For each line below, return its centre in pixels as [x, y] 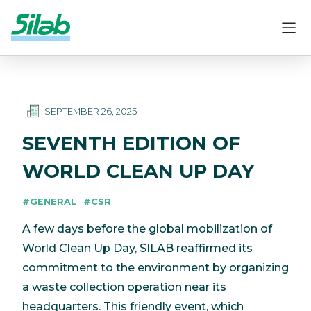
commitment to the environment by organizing [155, 267]
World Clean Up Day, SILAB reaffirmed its [137, 248]
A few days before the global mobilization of [147, 228]
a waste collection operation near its [124, 287]
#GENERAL [49, 201]
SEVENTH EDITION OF [131, 143]
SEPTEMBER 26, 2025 [91, 111]
